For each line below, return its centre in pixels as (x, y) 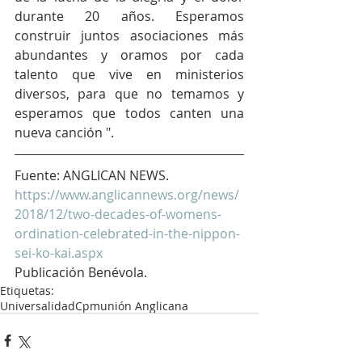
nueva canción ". (64, 133)
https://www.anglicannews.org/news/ (127, 195)
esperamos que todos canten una (129, 114)
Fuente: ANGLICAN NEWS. (93, 176)
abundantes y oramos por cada (129, 55)
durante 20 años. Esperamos (129, 17)
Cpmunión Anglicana (132, 306)
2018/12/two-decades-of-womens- (118, 215)
